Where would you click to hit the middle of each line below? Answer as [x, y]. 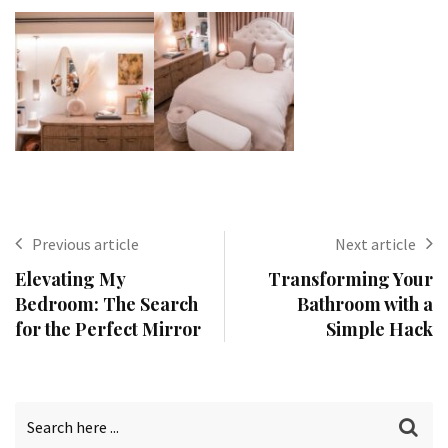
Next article [375, 244]
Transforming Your [350, 279]
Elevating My [70, 279]
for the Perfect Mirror [108, 329]
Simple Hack [379, 329]
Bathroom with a [365, 304]
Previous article [85, 244]
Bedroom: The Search [106, 304]
